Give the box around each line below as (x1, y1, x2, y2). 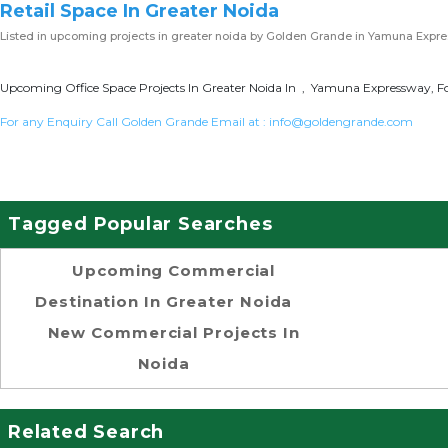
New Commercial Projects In (47, 323, 300, 342)
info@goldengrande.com (269, 114, 413, 129)
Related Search (8, 421, 165, 443)
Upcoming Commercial (72, 261, 276, 280)
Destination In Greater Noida (35, 292, 293, 311)
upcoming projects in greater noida (50, 29, 247, 43)
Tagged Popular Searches (8, 213, 273, 235)
